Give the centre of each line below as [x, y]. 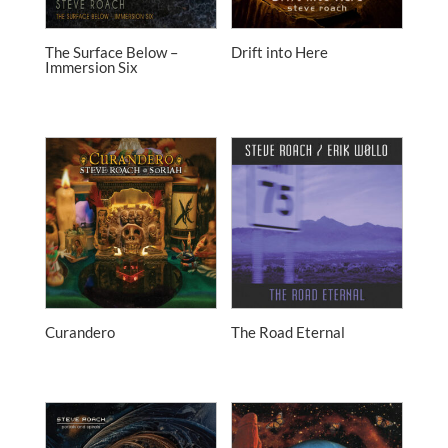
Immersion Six [91, 67]
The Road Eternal [288, 332]
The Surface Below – [111, 52]
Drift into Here [280, 52]
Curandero [79, 332]
